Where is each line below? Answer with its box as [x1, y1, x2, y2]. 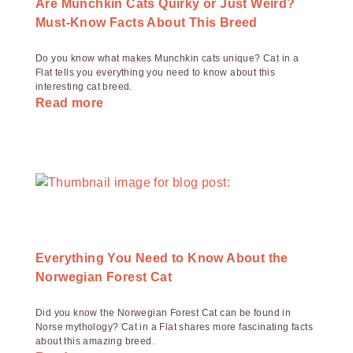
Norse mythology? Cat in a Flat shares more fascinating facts [35, 321, 313, 333]
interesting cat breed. [35, 81, 132, 92]
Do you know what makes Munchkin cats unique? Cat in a [35, 53, 299, 64]
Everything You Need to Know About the [35, 251, 288, 265]
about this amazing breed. [35, 336, 154, 347]
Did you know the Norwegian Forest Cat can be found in [35, 307, 292, 318]
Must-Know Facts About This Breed [35, 16, 258, 29]
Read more [35, 96, 104, 110]
